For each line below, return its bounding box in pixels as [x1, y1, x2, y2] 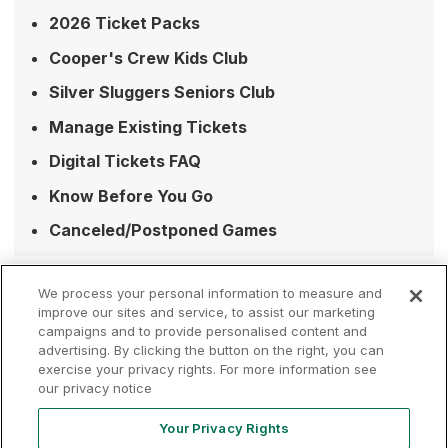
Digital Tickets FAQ [49, 151, 201, 171]
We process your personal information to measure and [38, 285, 383, 301]
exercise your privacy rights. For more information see [38, 361, 378, 377]
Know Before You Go [49, 185, 213, 206]
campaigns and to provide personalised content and [38, 323, 368, 339]
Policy [107, 379, 148, 397]
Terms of [14, 358, 73, 376]
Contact [204, 358, 256, 376]
